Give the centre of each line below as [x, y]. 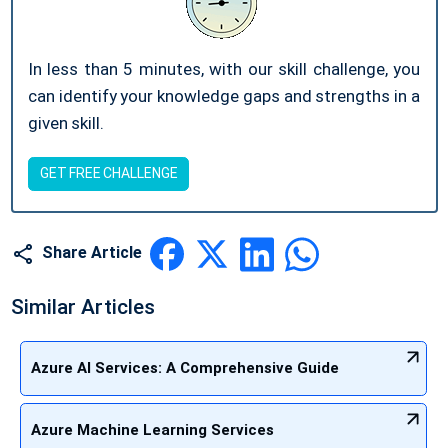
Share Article [92, 253]
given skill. [66, 123]
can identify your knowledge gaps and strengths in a [224, 96]
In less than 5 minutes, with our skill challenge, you [224, 69]
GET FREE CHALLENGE [108, 173]
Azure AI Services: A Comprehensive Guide [185, 367]
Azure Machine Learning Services [152, 429]
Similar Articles [82, 306]
